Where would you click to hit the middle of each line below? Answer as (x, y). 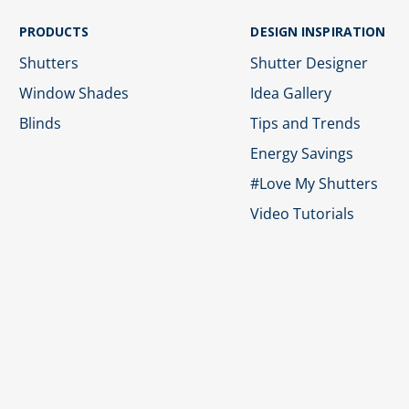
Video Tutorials (303, 213)
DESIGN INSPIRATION (318, 31)
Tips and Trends (306, 123)
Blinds (40, 123)
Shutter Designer (309, 63)
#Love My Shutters (315, 183)
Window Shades (73, 93)
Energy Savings (302, 153)
